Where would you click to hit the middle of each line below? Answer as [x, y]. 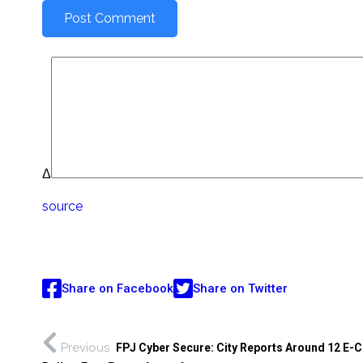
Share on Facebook [117, 288]
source [62, 207]
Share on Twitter [240, 288]
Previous [85, 348]
